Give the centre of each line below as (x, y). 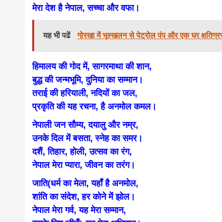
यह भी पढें (58, 35)
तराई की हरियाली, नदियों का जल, (85, 93)
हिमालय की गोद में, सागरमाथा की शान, (92, 66)
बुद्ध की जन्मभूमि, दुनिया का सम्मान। (88, 80)
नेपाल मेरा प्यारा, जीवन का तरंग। (84, 165)
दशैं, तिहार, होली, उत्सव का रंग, (82, 152)
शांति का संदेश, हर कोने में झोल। (84, 197)
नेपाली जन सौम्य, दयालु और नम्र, (85, 125)
